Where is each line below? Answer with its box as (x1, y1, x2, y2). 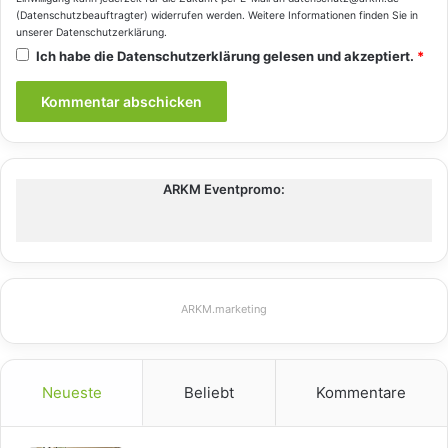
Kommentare (316, 382, 407, 402)
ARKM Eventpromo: (163, 180, 285, 197)
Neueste (41, 382, 102, 402)
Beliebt (183, 382, 234, 402)
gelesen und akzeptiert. (263, 47, 414, 64)
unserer (16, 25, 56, 39)
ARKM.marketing (181, 301, 267, 316)
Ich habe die (36, 47, 117, 64)
